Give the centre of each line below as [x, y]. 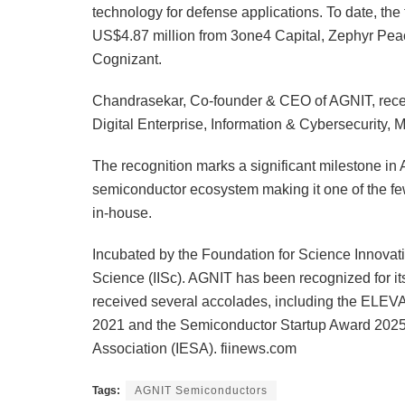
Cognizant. [127, 60]
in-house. [122, 213]
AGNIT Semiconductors [201, 391]
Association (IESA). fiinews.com [194, 349]
